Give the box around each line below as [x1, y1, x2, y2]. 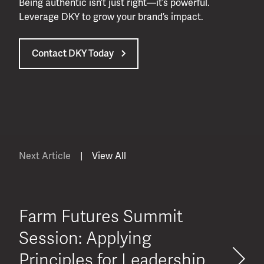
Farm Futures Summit [19, 206, 183, 227]
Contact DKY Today [32, 47, 114, 60]
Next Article [19, 150, 71, 162]
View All [92, 150, 126, 162]
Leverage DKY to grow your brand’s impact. [19, 11, 203, 23]
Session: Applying [19, 227, 151, 249]
